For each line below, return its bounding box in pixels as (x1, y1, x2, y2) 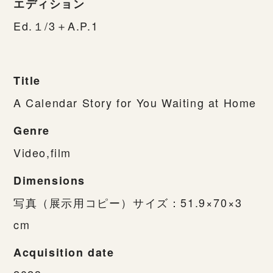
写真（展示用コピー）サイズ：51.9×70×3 (13, 194, 243, 210)
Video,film (13, 144, 71, 160)
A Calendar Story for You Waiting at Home (13, 94, 257, 110)
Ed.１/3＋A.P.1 (13, 17, 99, 34)
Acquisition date (13, 244, 115, 260)
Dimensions (13, 172, 85, 188)
